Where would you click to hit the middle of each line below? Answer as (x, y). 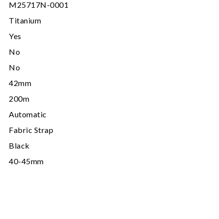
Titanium (25, 20)
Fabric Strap (31, 130)
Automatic (28, 114)
